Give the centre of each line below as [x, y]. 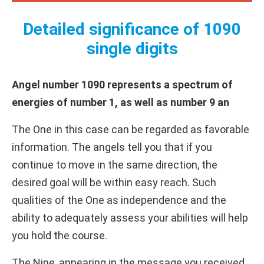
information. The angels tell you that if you [112, 147]
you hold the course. [60, 235]
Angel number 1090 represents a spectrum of [122, 84]
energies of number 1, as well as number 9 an [121, 102]
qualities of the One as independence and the [119, 200]
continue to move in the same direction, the [115, 164]
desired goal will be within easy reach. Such [114, 182]
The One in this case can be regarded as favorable [131, 129]
